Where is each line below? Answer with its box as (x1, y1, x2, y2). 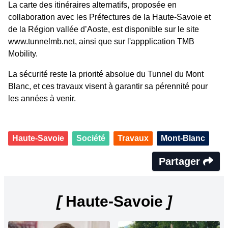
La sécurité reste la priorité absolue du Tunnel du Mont (8, 70, 204, 79)
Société (76, 134, 105, 143)
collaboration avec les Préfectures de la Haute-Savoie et (8, 13, 211, 22)
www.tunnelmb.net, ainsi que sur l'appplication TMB (8, 37, 194, 46)
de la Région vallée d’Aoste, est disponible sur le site (8, 25, 199, 34)
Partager (159, 156, 203, 167)
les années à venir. (8, 94, 76, 103)
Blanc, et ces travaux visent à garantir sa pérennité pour (8, 82, 208, 91)
